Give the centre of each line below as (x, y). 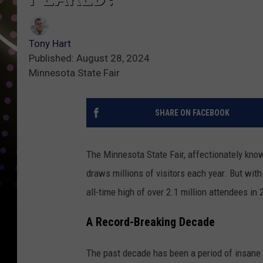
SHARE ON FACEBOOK (192, 112)
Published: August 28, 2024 (89, 58)
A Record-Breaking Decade (151, 222)
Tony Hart (50, 43)
